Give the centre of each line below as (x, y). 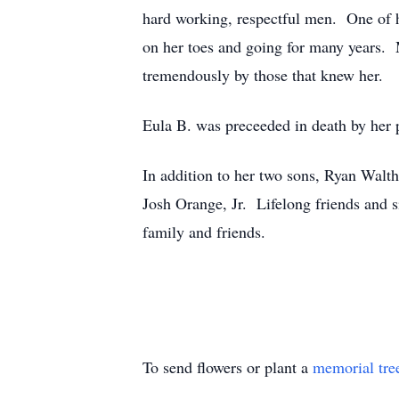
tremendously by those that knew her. (263, 75)
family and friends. (204, 232)
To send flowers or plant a (228, 367)
